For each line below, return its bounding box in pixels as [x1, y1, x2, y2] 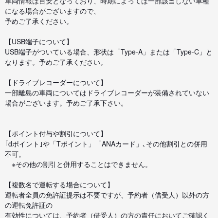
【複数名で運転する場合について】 [5, 179, 114, 189]
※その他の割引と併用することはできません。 [5, 159, 152, 169]
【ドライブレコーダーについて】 [5, 77, 107, 87]
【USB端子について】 [5, 36, 73, 46]
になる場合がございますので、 [5, 5, 100, 16]
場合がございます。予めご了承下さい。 [5, 97, 127, 108]
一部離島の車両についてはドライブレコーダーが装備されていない [5, 87, 209, 97]
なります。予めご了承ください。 [5, 56, 107, 67]
